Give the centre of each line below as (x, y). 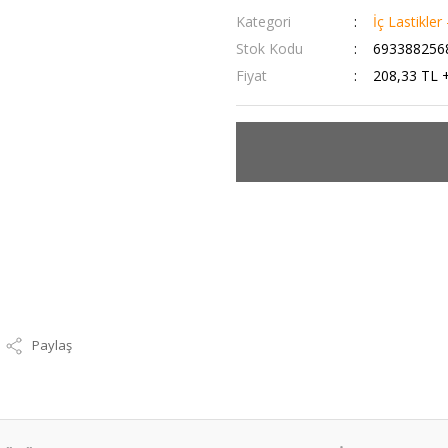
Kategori (263, 21)
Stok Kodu (269, 48)
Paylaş (52, 345)
